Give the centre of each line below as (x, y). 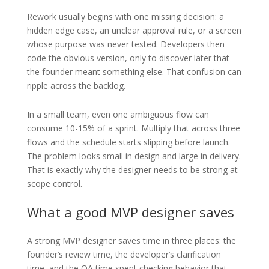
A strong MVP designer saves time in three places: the (131, 240)
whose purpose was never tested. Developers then (125, 44)
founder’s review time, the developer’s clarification (124, 254)
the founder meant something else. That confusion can (134, 71)
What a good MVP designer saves (130, 212)
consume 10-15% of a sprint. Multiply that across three (133, 128)
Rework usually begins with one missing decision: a (125, 16)
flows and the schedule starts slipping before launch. (128, 142)
